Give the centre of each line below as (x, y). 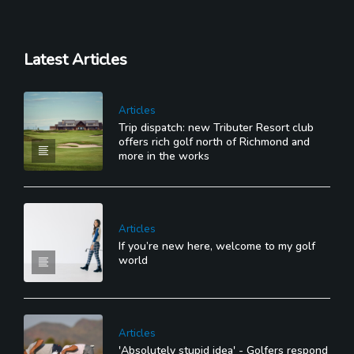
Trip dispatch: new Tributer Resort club (216, 127)
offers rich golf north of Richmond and (214, 141)
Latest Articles (75, 59)
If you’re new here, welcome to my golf (217, 246)
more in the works (164, 156)
